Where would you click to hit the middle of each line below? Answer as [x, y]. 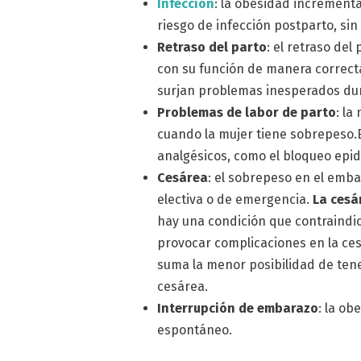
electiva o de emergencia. [235, 200]
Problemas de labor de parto [247, 113]
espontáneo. [195, 330]
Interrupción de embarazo [238, 309]
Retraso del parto [212, 48]
